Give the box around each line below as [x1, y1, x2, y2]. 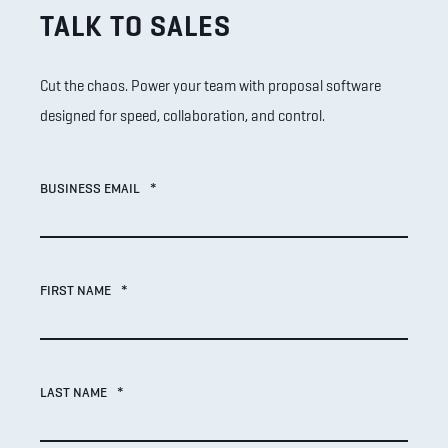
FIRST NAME [40, 281, 111, 300]
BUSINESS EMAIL [40, 179, 140, 198]
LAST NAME [40, 383, 107, 402]
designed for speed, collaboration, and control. [40, 106, 325, 127]
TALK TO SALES [40, 6, 231, 45]
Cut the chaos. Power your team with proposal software [40, 76, 381, 97]
